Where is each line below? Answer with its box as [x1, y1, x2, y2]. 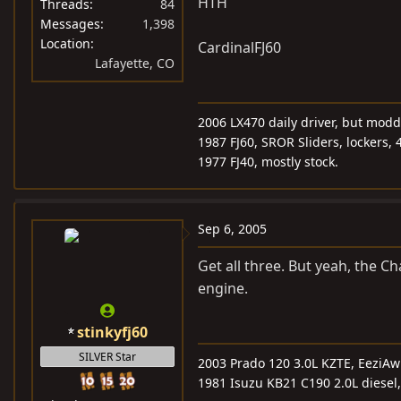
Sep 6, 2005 [198, 220, 267, 237]
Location [40, 35, 90, 52]
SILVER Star [79, 349, 136, 364]
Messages [40, 15, 100, 32]
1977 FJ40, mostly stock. [198, 153, 338, 170]
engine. [198, 278, 248, 298]
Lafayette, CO [95, 55, 175, 72]
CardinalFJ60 [198, 38, 281, 57]
